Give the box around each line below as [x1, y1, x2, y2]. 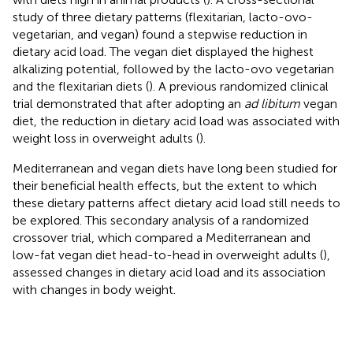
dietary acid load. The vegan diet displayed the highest [13, 43, 314, 59]
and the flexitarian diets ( [13, 78, 149, 94]
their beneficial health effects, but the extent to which [13, 177, 317, 193]
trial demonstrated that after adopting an [13, 95, 244, 111]
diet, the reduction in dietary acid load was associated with [13, 113, 340, 128]
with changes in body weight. [13, 281, 176, 297]
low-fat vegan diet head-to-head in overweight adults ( [13, 247, 323, 262]
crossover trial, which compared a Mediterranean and [13, 229, 310, 245]
